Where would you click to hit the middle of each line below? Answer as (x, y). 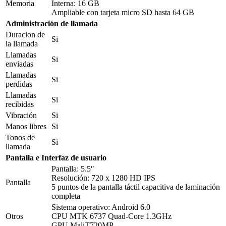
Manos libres (26, 126)
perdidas (19, 84)
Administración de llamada (52, 23)
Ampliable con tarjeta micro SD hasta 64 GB (123, 12)
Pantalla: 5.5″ (73, 168)
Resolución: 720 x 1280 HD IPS (103, 178)
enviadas (19, 64)
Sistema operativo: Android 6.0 (101, 207)
